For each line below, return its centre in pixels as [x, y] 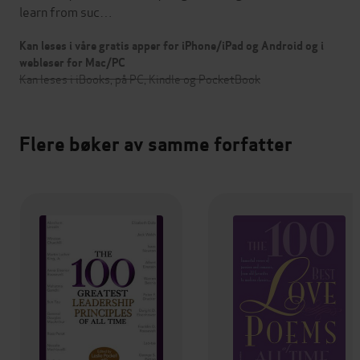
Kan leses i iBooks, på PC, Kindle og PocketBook [140, 78]
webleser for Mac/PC [72, 62]
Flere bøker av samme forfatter [156, 144]
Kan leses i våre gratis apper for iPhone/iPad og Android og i [172, 45]
